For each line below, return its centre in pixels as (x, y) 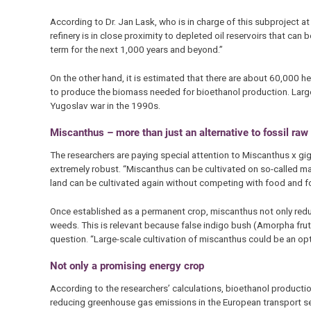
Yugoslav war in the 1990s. (105, 105)
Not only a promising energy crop (127, 266)
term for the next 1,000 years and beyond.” (136, 50)
